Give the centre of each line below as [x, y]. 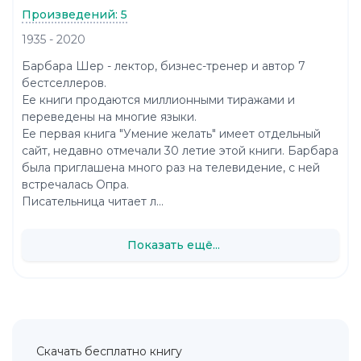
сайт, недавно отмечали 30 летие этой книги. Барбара [180, 151]
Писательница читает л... [93, 202]
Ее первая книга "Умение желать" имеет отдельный [171, 134]
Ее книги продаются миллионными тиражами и [158, 100]
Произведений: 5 [75, 14]
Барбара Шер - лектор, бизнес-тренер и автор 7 [164, 66]
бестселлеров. [64, 83]
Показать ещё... [173, 245]
